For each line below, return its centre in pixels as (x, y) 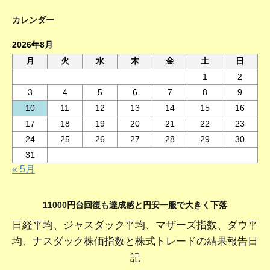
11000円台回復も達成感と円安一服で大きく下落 (135, 205)
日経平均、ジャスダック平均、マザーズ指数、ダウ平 (135, 225)
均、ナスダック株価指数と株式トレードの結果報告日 (135, 242)
